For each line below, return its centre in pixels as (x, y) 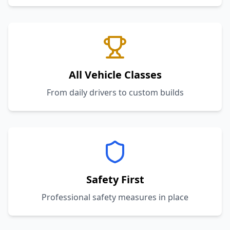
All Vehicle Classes (115, 75)
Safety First (115, 179)
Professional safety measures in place (115, 197)
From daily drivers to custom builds (115, 92)
